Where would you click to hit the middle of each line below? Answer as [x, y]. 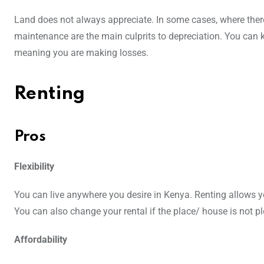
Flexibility [34, 167]
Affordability [41, 240]
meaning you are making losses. [81, 53]
